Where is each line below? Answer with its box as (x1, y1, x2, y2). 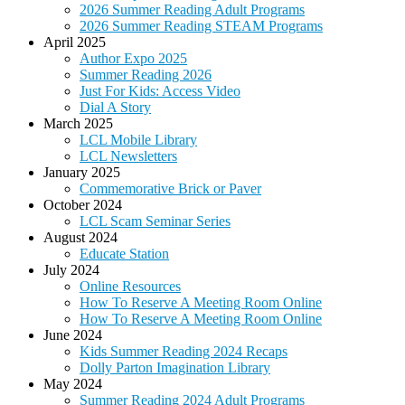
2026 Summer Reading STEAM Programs (80, 18, 323, 34)
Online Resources (80, 278, 181, 295)
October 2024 (43, 197, 122, 213)
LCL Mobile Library (80, 132, 197, 148)
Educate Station (80, 246, 169, 262)
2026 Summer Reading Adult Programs (80, 2, 305, 18)
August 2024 (43, 230, 118, 246)
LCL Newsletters (80, 148, 177, 165)
